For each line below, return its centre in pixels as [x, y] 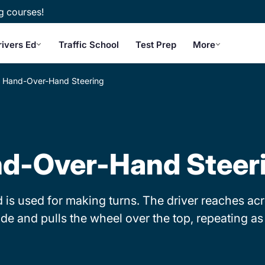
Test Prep [156, 44]
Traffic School [88, 44]
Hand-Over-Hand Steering [53, 80]
